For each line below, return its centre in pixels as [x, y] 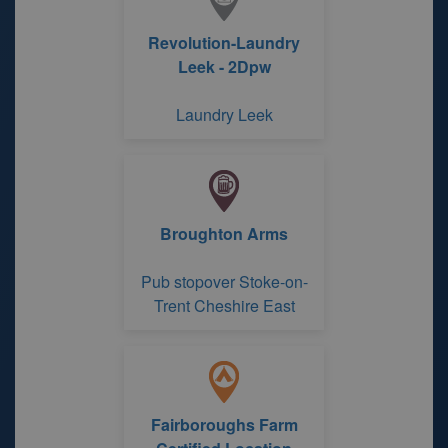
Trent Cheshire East [224, 305]
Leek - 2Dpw [224, 66]
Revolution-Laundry [224, 42]
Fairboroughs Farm [224, 424]
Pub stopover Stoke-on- [224, 281]
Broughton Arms [224, 233]
